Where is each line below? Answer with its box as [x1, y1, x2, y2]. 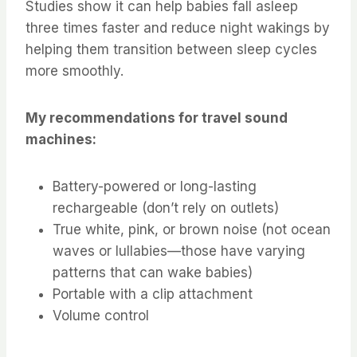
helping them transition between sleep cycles [25, 41, 317, 57]
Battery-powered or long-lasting [53, 178, 257, 194]
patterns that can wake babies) [53, 264, 253, 280]
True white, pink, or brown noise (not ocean [53, 221, 331, 237]
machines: [25, 131, 96, 147]
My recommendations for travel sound [25, 109, 288, 126]
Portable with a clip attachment [53, 285, 253, 302]
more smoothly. [25, 62, 124, 79]
